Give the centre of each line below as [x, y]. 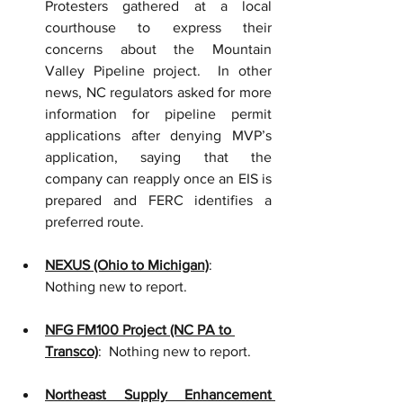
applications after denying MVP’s [158, 135]
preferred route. [102, 222]
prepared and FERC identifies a [158, 200]
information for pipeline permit [158, 114]
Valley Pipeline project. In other [158, 71]
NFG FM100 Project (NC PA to [140, 330]
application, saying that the [158, 157]
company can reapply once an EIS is [158, 179]
